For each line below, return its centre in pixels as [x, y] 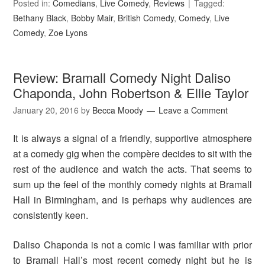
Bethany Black [40, 18]
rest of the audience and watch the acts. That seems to [132, 169]
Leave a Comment [193, 110]
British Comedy [146, 18]
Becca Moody [118, 110]
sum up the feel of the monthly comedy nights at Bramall [132, 185]
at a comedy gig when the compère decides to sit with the [132, 154]
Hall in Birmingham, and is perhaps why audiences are [132, 200]
